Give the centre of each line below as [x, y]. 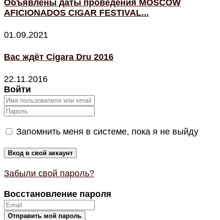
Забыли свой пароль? [49, 173]
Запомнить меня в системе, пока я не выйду [106, 132]
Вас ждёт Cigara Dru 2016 [59, 57]
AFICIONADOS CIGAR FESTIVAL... [76, 13]
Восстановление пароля [58, 194]
